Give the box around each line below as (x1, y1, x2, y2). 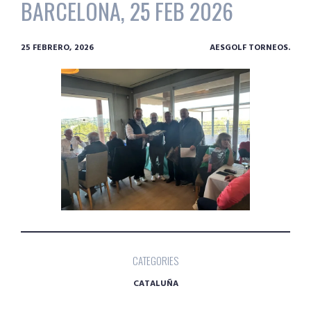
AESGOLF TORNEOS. (210, 40, 290, 55)
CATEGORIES (133, 252, 178, 268)
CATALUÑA (133, 276, 178, 291)
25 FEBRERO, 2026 (21, 40, 94, 55)
